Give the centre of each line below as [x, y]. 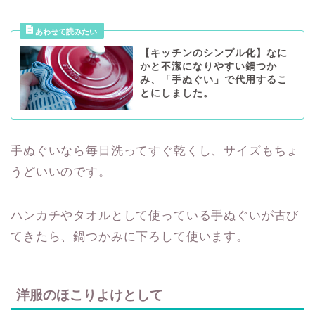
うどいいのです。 [61, 172]
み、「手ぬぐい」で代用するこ [213, 80]
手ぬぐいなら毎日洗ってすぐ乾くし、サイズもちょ [155, 150]
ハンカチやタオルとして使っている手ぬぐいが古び [155, 215]
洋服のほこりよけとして [90, 295]
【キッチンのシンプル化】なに [213, 53]
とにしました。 [176, 94]
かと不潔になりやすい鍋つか [208, 67]
